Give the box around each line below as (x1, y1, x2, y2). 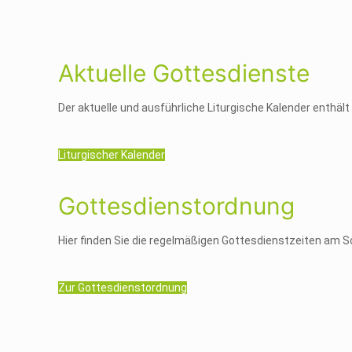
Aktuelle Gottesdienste (58, 59, 310, 87)
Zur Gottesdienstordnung (58, 281, 188, 294)
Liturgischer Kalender (58, 148, 166, 161)
